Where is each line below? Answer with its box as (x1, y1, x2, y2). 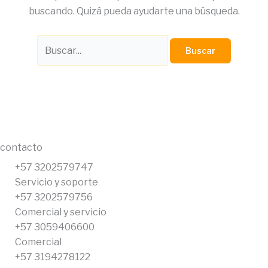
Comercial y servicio (15, 206, 106, 218)
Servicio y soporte (15, 176, 98, 188)
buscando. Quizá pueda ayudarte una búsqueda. (28, 5, 240, 17)
